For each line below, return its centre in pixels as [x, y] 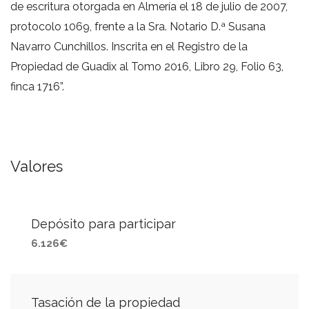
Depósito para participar [103, 224]
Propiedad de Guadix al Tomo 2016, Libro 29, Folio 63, [147, 67]
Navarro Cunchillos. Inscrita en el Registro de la [129, 47]
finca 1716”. [37, 87]
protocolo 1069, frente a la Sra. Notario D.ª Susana [138, 27]
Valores [37, 166]
